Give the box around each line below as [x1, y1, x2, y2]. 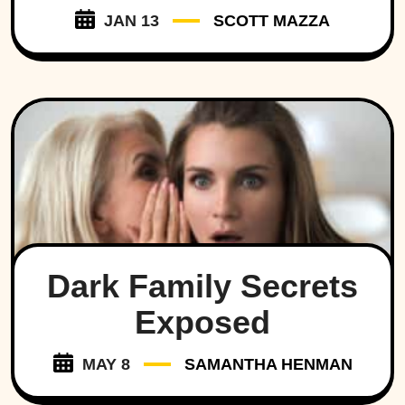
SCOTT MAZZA [213, 11, 330, 30]
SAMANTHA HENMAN [184, 355, 353, 374]
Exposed [135, 304, 270, 342]
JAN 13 [104, 11, 159, 30]
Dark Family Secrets [47, 268, 358, 306]
